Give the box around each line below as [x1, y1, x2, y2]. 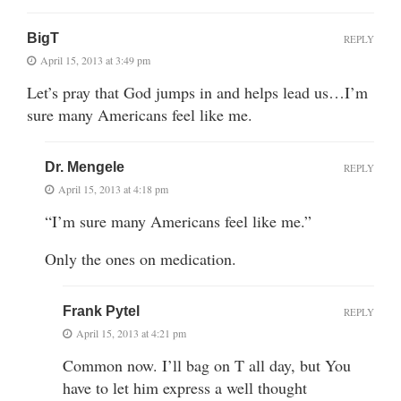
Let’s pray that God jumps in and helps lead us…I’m [27, 81, 368, 103]
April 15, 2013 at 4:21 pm [76, 325, 186, 340]
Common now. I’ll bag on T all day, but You [63, 354, 351, 376]
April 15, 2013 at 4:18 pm [58, 181, 168, 196]
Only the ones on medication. [45, 247, 236, 269]
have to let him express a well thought [63, 376, 307, 398]
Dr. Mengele [45, 158, 124, 175]
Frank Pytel [63, 303, 140, 319]
